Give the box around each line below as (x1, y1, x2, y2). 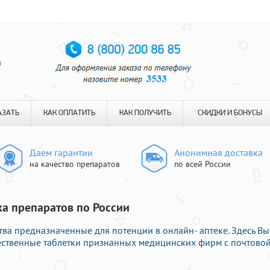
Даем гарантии (30, 146, 93, 159)
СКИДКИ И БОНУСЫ (198, 109, 262, 117)
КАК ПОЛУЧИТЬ (119, 109, 171, 117)
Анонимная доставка (174, 146, 263, 159)
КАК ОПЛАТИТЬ (43, 109, 95, 117)
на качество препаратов (30, 159, 120, 169)
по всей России (174, 159, 231, 169)
